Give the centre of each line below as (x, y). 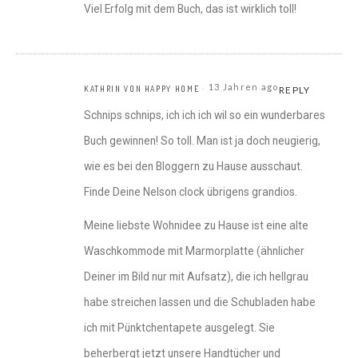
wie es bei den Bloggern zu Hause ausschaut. (193, 167)
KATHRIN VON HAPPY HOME (142, 89)
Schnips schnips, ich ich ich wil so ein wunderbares (205, 115)
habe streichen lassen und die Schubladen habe (200, 302)
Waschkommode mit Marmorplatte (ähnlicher (194, 251)
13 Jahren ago (243, 87)
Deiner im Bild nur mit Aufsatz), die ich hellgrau (196, 277)
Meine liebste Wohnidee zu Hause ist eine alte (196, 226)
